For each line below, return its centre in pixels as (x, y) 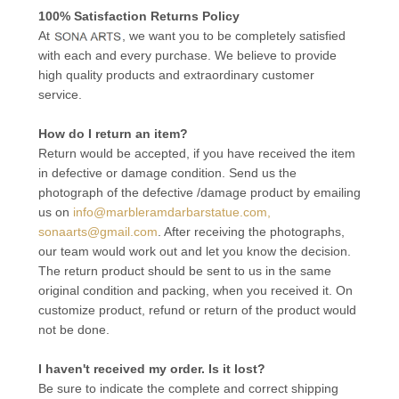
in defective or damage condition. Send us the (167, 173)
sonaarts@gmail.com (98, 232)
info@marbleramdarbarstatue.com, (171, 212)
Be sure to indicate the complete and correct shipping (188, 388)
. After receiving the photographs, (251, 232)
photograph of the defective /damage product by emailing (199, 192)
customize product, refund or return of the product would (197, 310)
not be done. (73, 330)
